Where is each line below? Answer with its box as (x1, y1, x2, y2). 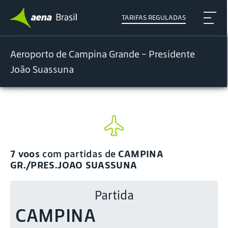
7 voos (10, 148, 43, 160)
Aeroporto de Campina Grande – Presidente (10, 48, 195, 60)
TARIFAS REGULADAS (122, 13, 186, 22)
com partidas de (42, 148, 118, 160)
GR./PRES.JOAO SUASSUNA (10, 159, 137, 171)
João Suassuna (10, 63, 74, 75)
